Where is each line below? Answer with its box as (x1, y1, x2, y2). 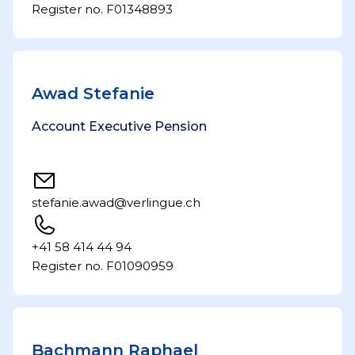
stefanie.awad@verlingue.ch (32, 195, 200, 210)
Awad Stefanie (32, 84, 155, 103)
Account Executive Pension (32, 119, 207, 134)
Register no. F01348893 (32, 2, 173, 17)
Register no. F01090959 (32, 258, 174, 273)
